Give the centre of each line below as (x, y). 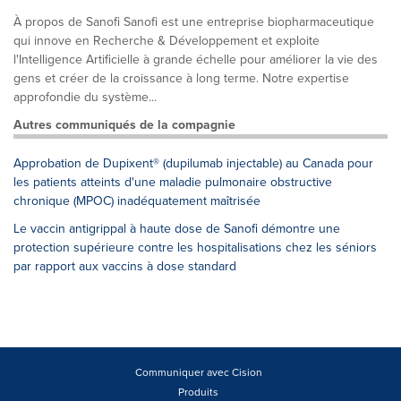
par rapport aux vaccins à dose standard (125, 266)
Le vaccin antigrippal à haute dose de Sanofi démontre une (177, 229)
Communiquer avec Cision (198, 372)
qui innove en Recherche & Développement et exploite (166, 41)
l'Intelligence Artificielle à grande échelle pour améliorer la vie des (196, 60)
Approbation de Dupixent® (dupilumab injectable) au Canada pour (193, 163)
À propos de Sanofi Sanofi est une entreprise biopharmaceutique (194, 22)
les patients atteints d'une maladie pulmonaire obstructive (173, 182)
